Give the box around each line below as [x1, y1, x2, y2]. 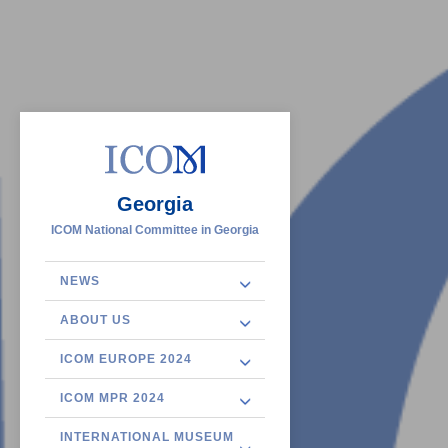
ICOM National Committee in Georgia [51, 223, 259, 237]
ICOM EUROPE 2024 [60, 352, 192, 366]
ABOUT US [60, 313, 131, 327]
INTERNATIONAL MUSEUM [60, 430, 234, 444]
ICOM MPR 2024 [60, 391, 165, 405]
